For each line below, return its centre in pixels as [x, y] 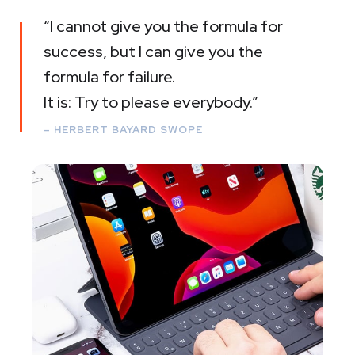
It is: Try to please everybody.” [151, 102]
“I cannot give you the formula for [163, 26]
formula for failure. [109, 77]
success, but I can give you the [153, 52]
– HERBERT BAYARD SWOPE [123, 130]
